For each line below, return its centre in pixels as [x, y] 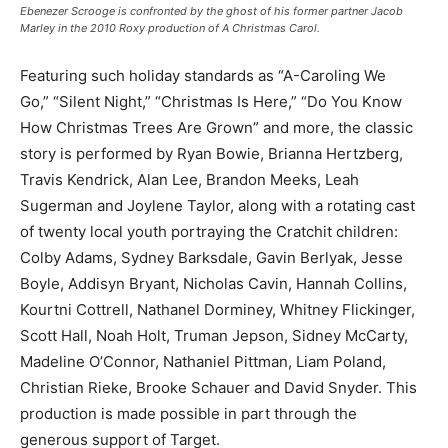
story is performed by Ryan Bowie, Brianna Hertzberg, [211, 154]
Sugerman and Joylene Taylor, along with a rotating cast [217, 206]
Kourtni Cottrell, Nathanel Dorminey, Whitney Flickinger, [217, 310]
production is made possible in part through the [188, 414]
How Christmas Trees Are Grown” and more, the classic [216, 128]
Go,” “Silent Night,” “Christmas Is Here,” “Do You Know [211, 102]
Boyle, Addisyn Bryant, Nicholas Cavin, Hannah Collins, [213, 284]
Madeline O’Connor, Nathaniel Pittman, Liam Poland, [203, 362]
